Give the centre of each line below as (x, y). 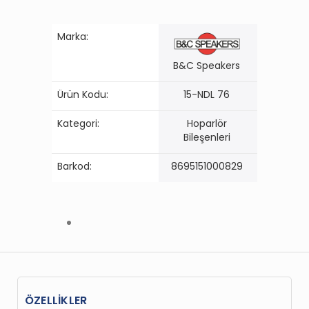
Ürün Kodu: (83, 94)
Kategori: (78, 123)
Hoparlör (207, 123)
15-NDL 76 (207, 94)
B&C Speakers (207, 66)
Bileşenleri (207, 137)
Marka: (73, 36)
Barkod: (74, 166)
